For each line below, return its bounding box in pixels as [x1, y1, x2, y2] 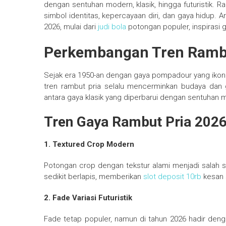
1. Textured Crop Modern [44, 140, 134, 149]
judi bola [98, 22, 126, 32]
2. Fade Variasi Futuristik [44, 193, 132, 203]
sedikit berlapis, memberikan [44, 172, 143, 182]
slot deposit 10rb [143, 172, 201, 182]
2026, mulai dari [44, 22, 98, 32]
